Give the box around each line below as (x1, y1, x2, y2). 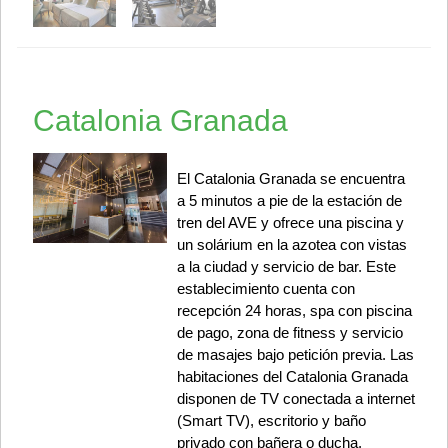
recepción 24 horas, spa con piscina (176, 302, 412, 320)
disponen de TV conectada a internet (176, 390, 415, 408)
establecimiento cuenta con (176, 280, 355, 298)
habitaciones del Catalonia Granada (176, 368, 408, 386)
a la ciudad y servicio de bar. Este (176, 258, 396, 276)
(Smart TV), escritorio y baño (176, 412, 366, 430)
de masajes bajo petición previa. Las (176, 346, 414, 364)
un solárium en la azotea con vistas (176, 236, 407, 254)
